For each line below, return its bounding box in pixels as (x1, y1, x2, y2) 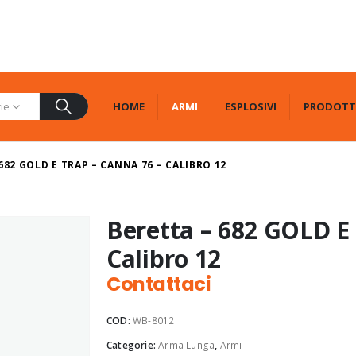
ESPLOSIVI (224, 99, 277, 114)
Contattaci (106, 271, 211, 297)
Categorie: (106, 339, 159, 352)
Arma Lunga (158, 339, 215, 352)
